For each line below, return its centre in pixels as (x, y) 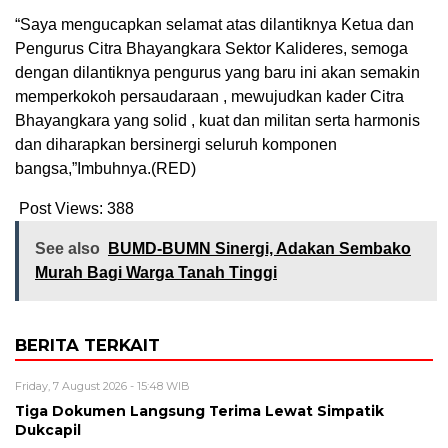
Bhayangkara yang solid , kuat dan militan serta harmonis (217, 120)
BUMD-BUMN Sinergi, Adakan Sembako (259, 248)
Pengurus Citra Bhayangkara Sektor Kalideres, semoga (211, 48)
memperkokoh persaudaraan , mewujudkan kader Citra (209, 96)
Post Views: (61, 208)
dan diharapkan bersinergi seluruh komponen (176, 144)
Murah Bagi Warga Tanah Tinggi (156, 272)
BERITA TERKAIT (87, 344)
